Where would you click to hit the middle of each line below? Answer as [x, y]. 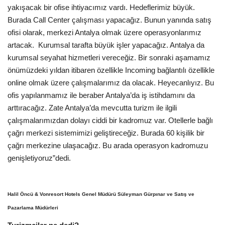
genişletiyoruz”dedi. [39, 158]
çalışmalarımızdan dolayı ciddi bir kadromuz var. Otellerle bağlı [110, 120]
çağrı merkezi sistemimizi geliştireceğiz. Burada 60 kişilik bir [106, 133]
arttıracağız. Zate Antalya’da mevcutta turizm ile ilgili [92, 107]
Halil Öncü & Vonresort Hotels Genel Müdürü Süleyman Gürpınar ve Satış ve [101, 194]
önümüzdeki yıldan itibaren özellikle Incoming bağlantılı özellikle [111, 70]
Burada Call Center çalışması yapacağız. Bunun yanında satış [109, 20]
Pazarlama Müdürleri [33, 207]
